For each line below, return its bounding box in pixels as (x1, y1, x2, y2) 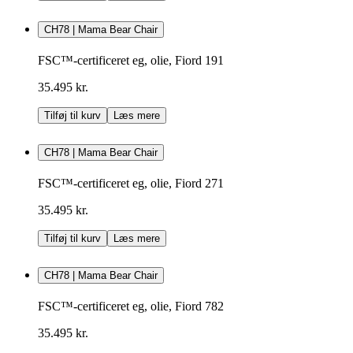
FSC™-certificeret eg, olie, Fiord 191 (38, 53, 224, 67)
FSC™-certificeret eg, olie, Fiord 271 (38, 176, 224, 190)
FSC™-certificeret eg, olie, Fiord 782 (38, 299, 224, 313)
